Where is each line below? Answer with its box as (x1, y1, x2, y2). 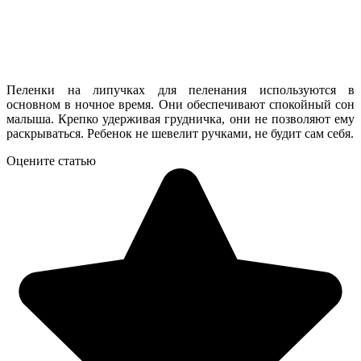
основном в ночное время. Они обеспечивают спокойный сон (6, 98, 355, 112)
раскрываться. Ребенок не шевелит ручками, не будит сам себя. (6, 127, 354, 141)
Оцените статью (6, 154, 96, 168)
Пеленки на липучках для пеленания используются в (6, 83, 355, 98)
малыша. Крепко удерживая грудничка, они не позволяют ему (6, 112, 355, 127)
